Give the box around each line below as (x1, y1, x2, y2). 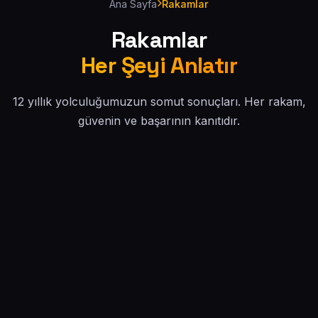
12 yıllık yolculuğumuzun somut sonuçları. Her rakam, (12, 94, 306, 109)
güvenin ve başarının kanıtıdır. (78, 113, 240, 128)
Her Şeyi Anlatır (81, 50, 237, 79)
